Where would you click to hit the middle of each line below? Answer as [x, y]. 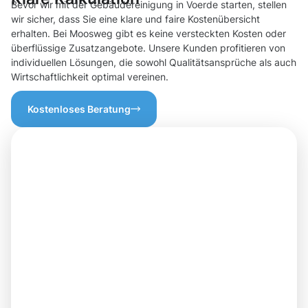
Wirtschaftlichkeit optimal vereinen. [90, 77]
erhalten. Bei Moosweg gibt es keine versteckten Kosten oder [148, 34]
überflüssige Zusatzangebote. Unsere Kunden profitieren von [148, 48]
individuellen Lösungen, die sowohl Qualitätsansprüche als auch [154, 63]
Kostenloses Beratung [79, 109]
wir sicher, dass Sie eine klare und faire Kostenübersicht [135, 19]
